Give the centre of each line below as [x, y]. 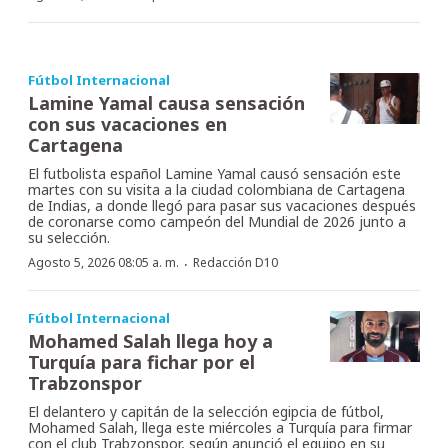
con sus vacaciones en [127, 124]
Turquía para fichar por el [141, 362]
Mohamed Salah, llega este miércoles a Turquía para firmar [220, 428]
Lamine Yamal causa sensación [166, 103]
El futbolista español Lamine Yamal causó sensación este [214, 174]
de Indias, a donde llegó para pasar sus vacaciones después [222, 206]
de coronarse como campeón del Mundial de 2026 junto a [217, 222]
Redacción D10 [235, 263]
